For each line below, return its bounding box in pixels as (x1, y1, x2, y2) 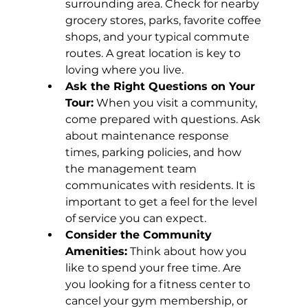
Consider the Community (65, 228, 215, 242)
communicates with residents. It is (65, 179, 258, 192)
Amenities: (65, 245, 127, 258)
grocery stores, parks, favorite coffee (65, 14, 264, 27)
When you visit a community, (93, 96, 260, 110)
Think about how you (126, 245, 250, 258)
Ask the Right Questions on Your (65, 80, 258, 93)
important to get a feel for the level (65, 195, 260, 209)
